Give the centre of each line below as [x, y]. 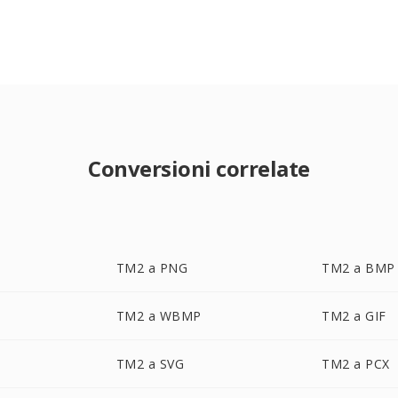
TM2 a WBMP [159, 316]
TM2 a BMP [358, 268]
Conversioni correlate [199, 168]
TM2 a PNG [152, 268]
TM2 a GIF [354, 316]
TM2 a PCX [356, 364]
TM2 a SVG [150, 364]
